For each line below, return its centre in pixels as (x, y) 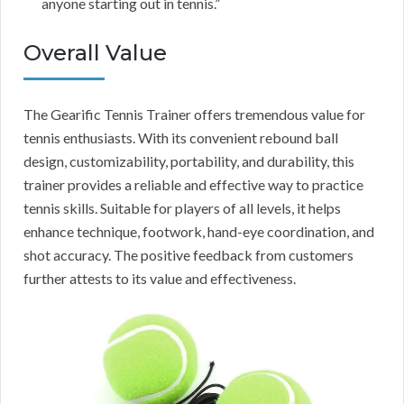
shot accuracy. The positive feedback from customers (188, 254)
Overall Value (95, 52)
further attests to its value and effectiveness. (160, 278)
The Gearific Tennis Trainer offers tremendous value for (194, 114)
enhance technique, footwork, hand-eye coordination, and (199, 231)
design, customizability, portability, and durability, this (189, 161)
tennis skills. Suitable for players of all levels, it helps (182, 207)
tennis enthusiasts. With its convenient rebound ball (181, 137)
